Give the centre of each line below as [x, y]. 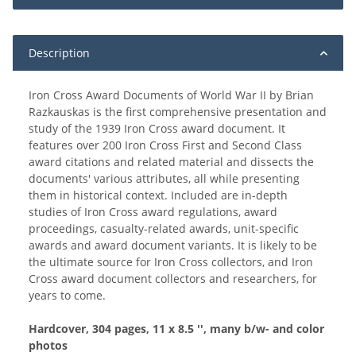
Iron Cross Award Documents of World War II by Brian [171, 95]
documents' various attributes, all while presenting [164, 179]
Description [59, 53]
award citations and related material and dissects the [171, 162]
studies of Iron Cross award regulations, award [153, 212]
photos [48, 346]
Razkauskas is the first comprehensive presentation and [178, 112]
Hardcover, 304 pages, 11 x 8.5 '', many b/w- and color [176, 329]
